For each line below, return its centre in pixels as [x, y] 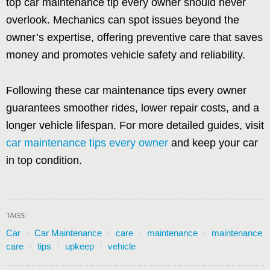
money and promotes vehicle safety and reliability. [126, 55]
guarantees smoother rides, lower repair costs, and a [133, 108]
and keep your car [213, 143]
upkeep [80, 246]
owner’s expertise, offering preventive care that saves [134, 37]
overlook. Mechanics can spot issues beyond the [123, 20]
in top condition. [44, 160]
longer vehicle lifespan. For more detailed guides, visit [135, 125]
